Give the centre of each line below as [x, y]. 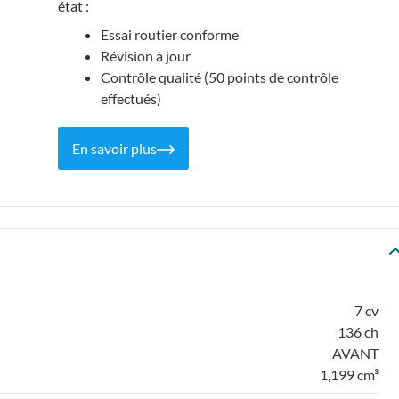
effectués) [130, 98]
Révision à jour [145, 55]
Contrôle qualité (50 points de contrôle [219, 77]
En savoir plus [114, 148]
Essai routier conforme [169, 34]
